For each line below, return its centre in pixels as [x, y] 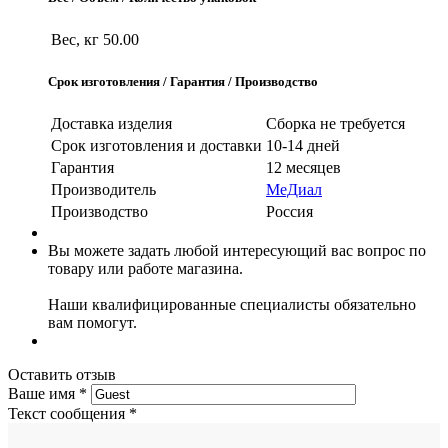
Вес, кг [75, 40]
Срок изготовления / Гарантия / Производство [183, 82]
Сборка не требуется [335, 124]
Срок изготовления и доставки [156, 146]
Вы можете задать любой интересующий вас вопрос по [237, 251]
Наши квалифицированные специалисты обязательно [232, 305]
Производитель [103, 190]
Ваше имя [41, 394]
